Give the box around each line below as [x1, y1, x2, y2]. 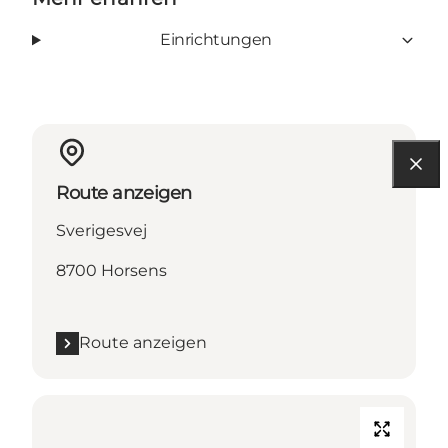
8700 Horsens [56, 261, 167, 281]
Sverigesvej [56, 221, 147, 241]
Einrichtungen [160, 30, 272, 50]
